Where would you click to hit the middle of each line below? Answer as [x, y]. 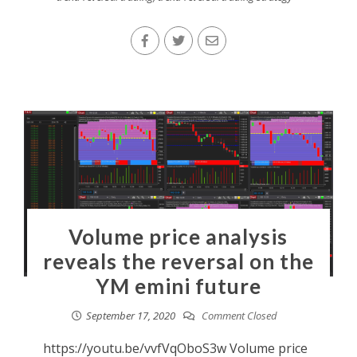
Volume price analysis [178, 236]
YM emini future [178, 286]
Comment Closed [238, 315]
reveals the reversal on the [178, 261]
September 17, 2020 [130, 315]
